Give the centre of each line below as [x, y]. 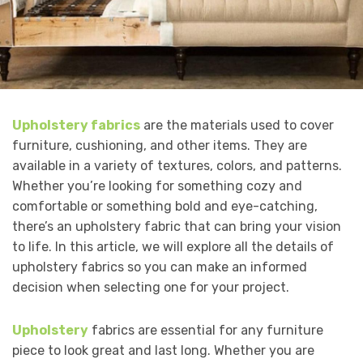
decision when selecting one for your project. [151, 288]
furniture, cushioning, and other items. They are [160, 146]
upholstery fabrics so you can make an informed [160, 267]
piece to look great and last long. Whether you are [163, 351]
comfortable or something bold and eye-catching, [165, 207]
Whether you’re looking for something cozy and [157, 186]
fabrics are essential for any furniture [206, 331]
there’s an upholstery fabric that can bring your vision [177, 227]
